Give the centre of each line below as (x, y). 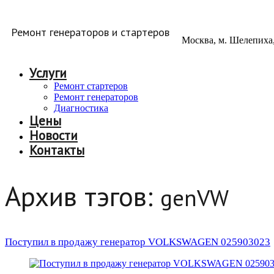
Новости (54, 135)
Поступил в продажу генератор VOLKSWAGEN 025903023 (138, 242)
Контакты (57, 150)
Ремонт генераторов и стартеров (90, 32)
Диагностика (81, 108)
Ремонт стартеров (91, 86)
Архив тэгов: (83, 196)
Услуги (48, 73)
